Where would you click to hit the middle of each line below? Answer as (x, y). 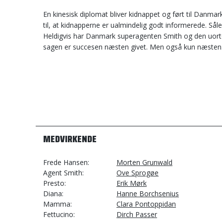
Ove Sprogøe (138, 173)
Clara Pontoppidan (146, 204)
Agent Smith (63, 173)
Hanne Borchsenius (148, 194)
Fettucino (58, 214)
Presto (54, 183)
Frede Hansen (65, 162)
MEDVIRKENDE (70, 139)
